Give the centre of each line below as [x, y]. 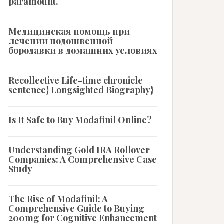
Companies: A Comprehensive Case [83, 159]
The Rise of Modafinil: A [58, 199]
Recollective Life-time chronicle [76, 80]
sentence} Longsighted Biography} [81, 90]
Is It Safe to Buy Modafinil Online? [80, 120]
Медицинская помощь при [69, 31]
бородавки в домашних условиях [83, 50]
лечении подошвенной [61, 41]
